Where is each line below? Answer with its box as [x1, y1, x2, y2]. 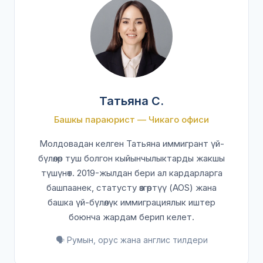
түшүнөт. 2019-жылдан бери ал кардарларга [41, 167, 222, 178]
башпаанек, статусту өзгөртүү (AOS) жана [46, 182, 217, 193]
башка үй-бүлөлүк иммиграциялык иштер [48, 197, 215, 208]
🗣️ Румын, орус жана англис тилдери [55, 235, 208, 245]
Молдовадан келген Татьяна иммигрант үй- [39, 138, 224, 149]
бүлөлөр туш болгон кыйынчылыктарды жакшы [38, 153, 225, 164]
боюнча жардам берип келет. [69, 211, 194, 222]
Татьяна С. [99, 94, 164, 108]
